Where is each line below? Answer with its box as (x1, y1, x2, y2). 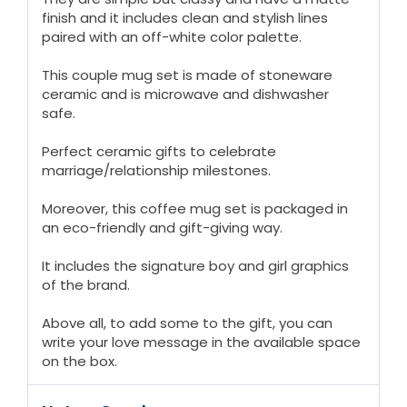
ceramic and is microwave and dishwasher (42, 84, 329, 104)
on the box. (42, 352, 117, 372)
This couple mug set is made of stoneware (42, 65, 333, 85)
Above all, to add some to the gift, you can (42, 313, 333, 333)
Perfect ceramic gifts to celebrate (42, 142, 276, 162)
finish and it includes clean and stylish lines (42, 8, 328, 28)
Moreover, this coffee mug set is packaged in (42, 199, 348, 219)
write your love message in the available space (42, 333, 361, 352)
